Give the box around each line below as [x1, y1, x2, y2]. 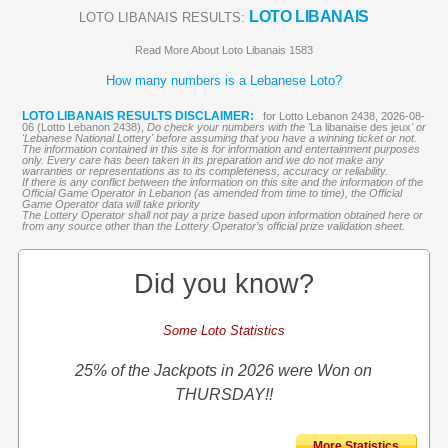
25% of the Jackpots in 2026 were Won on [75, 362, 373, 379]
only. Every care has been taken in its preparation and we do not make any [21, 154, 384, 166]
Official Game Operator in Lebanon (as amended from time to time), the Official [21, 187, 402, 199]
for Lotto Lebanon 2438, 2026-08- [262, 110, 425, 122]
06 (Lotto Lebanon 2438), [21, 121, 147, 133]
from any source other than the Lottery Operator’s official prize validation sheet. [21, 220, 405, 232]
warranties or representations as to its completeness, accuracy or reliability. [21, 165, 388, 177]
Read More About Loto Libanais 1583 [135, 44, 313, 56]
